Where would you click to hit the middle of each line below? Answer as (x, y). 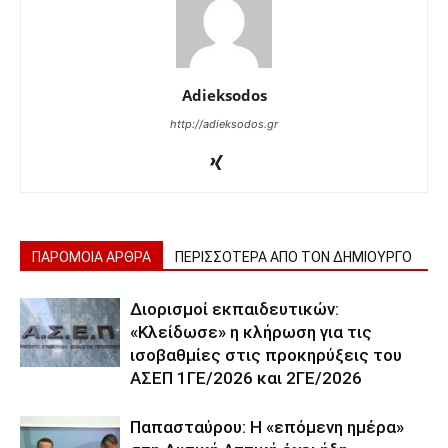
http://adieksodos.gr (224, 124)
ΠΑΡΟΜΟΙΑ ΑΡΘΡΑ (91, 257)
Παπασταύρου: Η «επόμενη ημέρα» (267, 427)
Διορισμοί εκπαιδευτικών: (234, 309)
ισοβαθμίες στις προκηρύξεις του (266, 355)
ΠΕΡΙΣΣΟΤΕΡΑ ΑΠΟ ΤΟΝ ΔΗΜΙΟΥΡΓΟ (293, 257)
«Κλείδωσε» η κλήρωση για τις (251, 332)
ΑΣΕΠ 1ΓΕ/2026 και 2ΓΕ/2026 (246, 378)
